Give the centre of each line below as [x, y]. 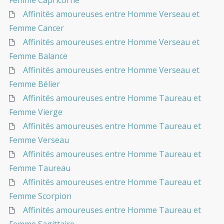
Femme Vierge [36, 112]
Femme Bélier [34, 84]
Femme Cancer [36, 28]
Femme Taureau [40, 168]
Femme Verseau [39, 140]
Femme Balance [38, 56]
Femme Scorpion [40, 196]
